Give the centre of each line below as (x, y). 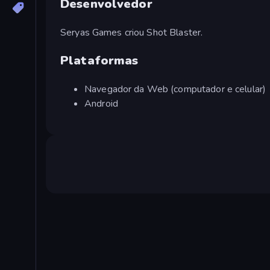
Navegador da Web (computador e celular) (175, 89)
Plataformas (99, 60)
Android (101, 103)
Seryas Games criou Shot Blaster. (132, 32)
